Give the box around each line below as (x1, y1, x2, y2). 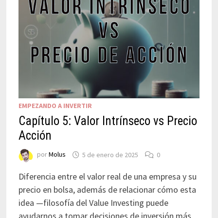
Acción (18, 128, 52, 143)
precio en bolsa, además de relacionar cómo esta (18, 184, 196, 196)
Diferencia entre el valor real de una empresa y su (18, 171, 197, 182)
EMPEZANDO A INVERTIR (18, 101, 92, 110)
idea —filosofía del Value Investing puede (18, 197, 168, 209)
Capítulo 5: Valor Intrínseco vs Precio (18, 114, 197, 128)
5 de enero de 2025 (82, 150, 138, 159)
